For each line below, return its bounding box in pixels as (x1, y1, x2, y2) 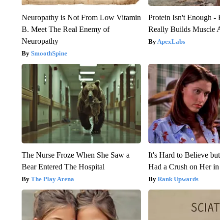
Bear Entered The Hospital (21, 163, 105, 171)
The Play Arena (30, 175, 74, 183)
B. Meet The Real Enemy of (21, 25, 110, 34)
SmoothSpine (30, 50, 67, 57)
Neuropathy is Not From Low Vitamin (21, 13, 141, 22)
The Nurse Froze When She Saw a (21, 151, 130, 160)
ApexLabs (157, 38, 186, 46)
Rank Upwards (158, 175, 199, 183)
